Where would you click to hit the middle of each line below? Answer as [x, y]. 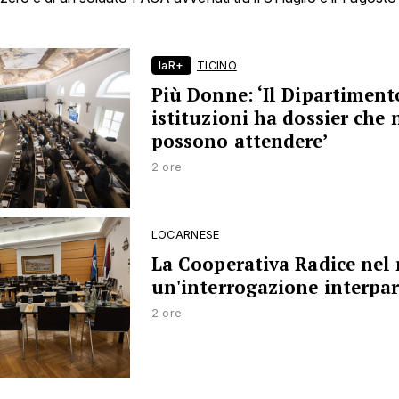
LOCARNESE [185, 234]
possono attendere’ [239, 141]
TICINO [217, 65]
